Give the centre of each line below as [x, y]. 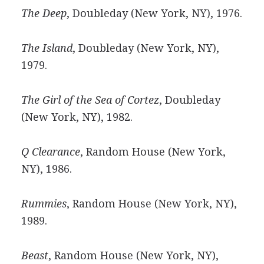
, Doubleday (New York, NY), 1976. [154, 13]
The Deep [44, 13]
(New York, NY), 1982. [77, 117]
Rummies [44, 204]
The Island [47, 48]
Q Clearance [50, 152]
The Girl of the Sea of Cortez [90, 100]
